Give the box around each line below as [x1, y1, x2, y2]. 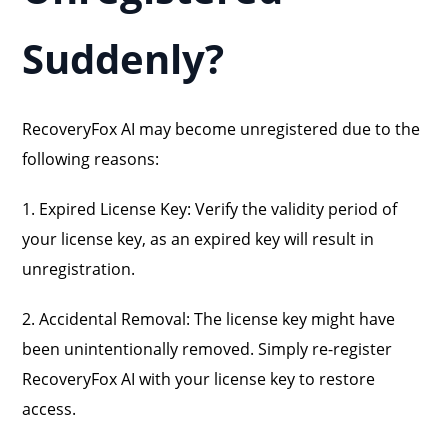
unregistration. [22, 258, 136, 280]
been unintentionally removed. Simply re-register [22, 338, 393, 360]
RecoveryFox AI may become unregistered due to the [22, 118, 421, 140]
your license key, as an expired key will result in [22, 228, 375, 250]
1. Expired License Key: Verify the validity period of [22, 198, 398, 220]
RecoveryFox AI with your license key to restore [22, 368, 376, 390]
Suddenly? [22, 31, 225, 86]
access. [22, 398, 77, 420]
